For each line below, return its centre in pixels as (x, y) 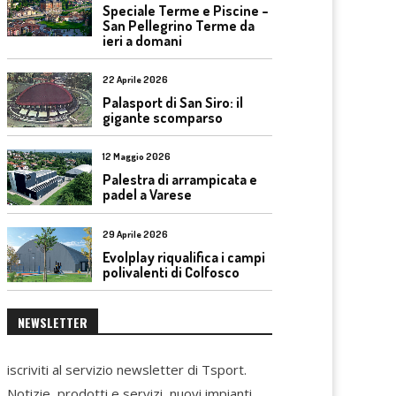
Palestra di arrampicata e (180, 179)
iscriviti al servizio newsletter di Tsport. (127, 369)
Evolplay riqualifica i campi (184, 257)
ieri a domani (142, 41)
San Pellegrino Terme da (179, 26)
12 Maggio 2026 (137, 156)
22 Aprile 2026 (135, 79)
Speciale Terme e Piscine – (186, 11)
